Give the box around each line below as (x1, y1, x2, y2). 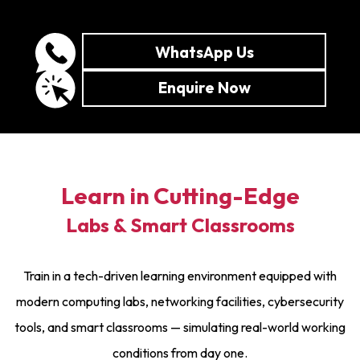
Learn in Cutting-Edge (60, 180, 300, 210)
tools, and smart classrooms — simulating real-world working (14, 318, 346, 335)
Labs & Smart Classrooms (65, 212, 295, 237)
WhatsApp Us (154, 43, 254, 63)
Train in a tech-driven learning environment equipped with (23, 267, 337, 284)
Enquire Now (157, 78, 251, 98)
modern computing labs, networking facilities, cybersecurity (16, 292, 344, 309)
